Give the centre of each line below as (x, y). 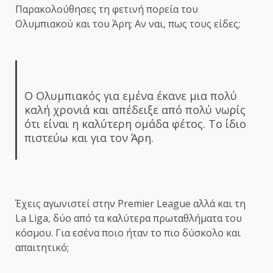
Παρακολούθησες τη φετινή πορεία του (107, 9)
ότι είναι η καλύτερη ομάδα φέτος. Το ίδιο (135, 124)
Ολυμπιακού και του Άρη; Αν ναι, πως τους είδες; (128, 24)
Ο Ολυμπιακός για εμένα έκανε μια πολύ (130, 96)
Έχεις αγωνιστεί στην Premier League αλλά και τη (130, 204)
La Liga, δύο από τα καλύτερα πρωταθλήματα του (129, 218)
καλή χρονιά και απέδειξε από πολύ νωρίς (135, 110)
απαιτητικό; (42, 248)
